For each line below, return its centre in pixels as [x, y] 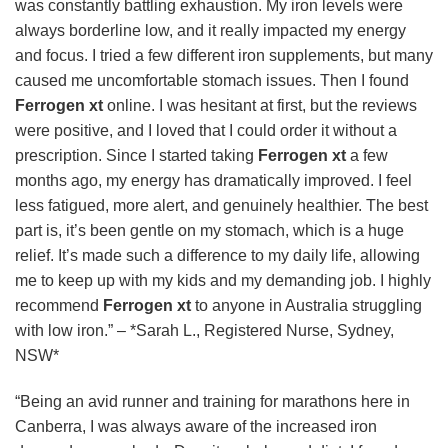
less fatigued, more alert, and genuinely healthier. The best [221, 205]
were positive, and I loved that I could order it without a [206, 130]
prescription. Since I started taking [136, 155]
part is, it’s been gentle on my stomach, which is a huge [209, 230]
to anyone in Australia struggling [306, 305]
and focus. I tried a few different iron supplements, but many [224, 55]
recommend [59, 305]
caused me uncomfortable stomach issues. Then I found [212, 80]
